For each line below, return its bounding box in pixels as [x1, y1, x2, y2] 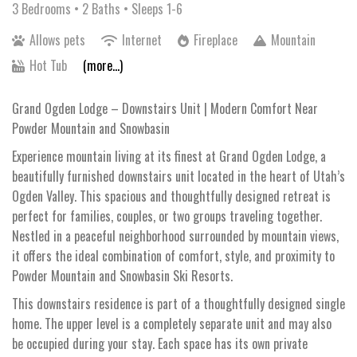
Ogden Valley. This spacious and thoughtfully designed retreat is [12, 186, 331, 206]
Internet [119, 29, 165, 49]
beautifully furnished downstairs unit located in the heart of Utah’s [12, 166, 345, 186]
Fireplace [190, 29, 241, 49]
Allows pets [26, 29, 88, 49]
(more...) [83, 55, 123, 75]
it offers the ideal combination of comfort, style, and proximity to [12, 245, 335, 265]
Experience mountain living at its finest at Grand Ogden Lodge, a [12, 146, 326, 166]
